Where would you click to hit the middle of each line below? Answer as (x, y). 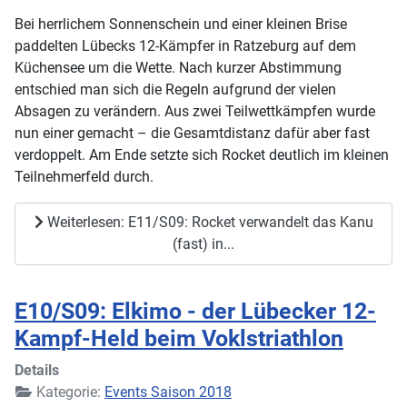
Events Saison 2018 (168, 392)
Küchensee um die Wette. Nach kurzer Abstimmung (178, 67)
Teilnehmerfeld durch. (84, 176)
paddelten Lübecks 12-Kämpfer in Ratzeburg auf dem (185, 45)
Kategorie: (69, 392)
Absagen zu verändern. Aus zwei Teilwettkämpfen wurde (195, 111)
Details (37, 370)
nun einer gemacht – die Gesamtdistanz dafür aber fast (192, 133)
